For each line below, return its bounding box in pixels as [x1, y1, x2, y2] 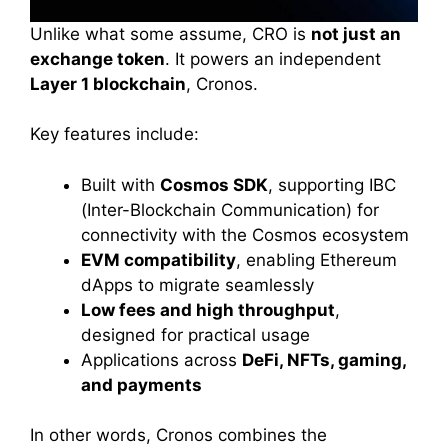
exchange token [30, 48, 165, 69]
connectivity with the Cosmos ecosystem [81, 224, 409, 245]
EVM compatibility [81, 249, 236, 270]
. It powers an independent [165, 48, 381, 69]
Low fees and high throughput [81, 299, 335, 320]
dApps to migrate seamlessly [81, 274, 314, 295]
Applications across [81, 349, 242, 370]
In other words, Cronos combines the [30, 425, 327, 445]
